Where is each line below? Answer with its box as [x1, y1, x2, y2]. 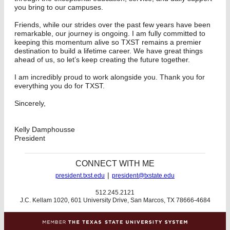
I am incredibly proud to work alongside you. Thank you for [14, 73, 205, 81]
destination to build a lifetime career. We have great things [14, 47, 203, 55]
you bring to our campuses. [14, 3, 103, 11]
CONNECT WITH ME [75, 159, 155, 168]
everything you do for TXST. [14, 82, 105, 90]
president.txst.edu [55, 172, 105, 179]
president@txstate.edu [112, 172, 175, 179]
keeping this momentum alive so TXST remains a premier [14, 38, 201, 46]
